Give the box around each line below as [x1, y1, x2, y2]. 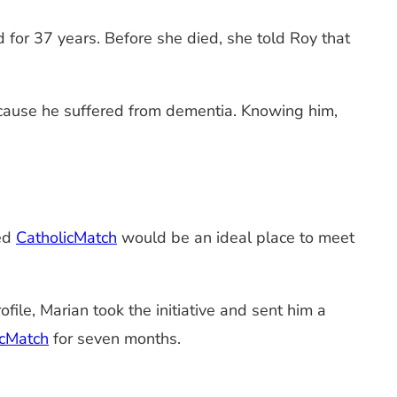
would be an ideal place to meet [117, 226, 354, 248]
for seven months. [49, 327, 181, 349]
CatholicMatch [16, 226, 117, 248]
